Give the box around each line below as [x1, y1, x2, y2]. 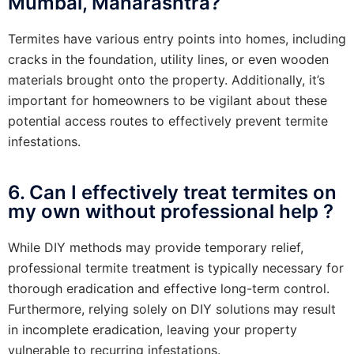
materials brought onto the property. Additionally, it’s [8, 71, 325, 88]
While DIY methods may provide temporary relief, [8, 239, 303, 255]
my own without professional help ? [8, 199, 333, 223]
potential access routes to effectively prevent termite [8, 112, 328, 129]
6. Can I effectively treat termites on [8, 180, 337, 204]
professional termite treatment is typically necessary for [8, 259, 344, 276]
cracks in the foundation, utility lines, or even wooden [8, 51, 329, 67]
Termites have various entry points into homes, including [8, 30, 346, 47]
